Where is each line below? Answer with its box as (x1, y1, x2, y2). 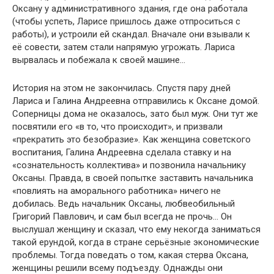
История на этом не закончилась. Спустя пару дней (12, 83, 231, 94)
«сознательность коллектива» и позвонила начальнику (12, 160, 246, 171)
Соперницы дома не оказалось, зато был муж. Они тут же (12, 108, 258, 119)
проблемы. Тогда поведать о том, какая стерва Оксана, (12, 250, 248, 261)
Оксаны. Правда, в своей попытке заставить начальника (12, 172, 253, 183)
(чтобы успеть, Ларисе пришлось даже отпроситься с (12, 16, 240, 27)
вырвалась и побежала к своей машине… (12, 54, 185, 65)
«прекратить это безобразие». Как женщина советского (12, 134, 251, 145)
